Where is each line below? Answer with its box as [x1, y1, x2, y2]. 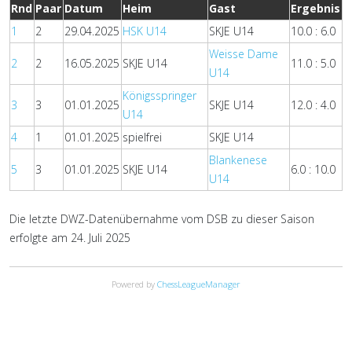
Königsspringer [123, 88, 197, 103]
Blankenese [209, 152, 268, 167]
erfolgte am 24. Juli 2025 [9, 230, 130, 245]
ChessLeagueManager [157, 278, 240, 290]
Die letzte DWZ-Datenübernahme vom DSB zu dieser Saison [9, 211, 314, 226]
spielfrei [123, 130, 163, 145]
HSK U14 [123, 24, 167, 38]
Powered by [112, 278, 157, 290]
